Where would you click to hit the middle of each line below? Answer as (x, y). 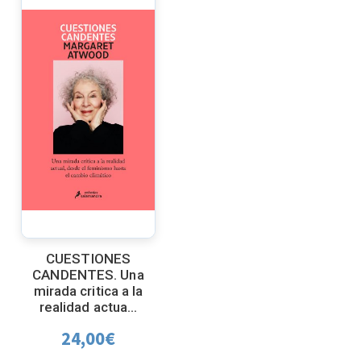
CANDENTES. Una (88, 275)
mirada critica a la (88, 291)
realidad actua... (88, 307)
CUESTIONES (88, 259)
